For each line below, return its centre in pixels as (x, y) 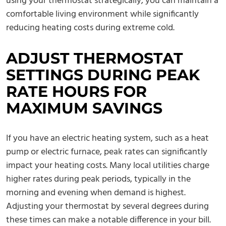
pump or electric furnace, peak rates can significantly (107, 152)
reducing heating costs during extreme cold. (90, 28)
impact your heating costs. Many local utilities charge (108, 166)
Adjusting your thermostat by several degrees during (107, 207)
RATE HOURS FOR (76, 92)
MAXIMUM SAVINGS (84, 108)
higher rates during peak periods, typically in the (98, 180)
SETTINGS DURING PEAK (103, 75)
